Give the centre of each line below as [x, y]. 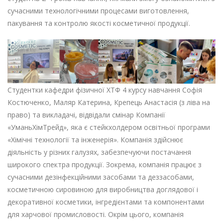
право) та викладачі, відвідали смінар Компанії [86, 115]
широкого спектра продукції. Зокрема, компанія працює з [105, 165]
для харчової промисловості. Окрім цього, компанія [96, 215]
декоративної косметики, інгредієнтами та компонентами [106, 202]
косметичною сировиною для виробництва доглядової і [103, 190]
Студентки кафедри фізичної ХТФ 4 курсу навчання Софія [105, 90]
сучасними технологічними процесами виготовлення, [98, 11]
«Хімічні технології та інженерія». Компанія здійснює [95, 140]
